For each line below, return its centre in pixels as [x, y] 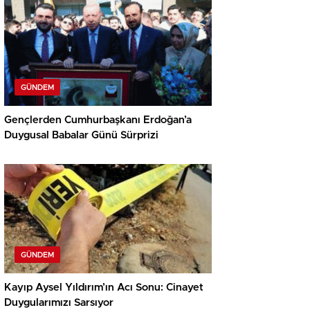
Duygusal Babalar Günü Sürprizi [81, 136]
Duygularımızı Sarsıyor [59, 303]
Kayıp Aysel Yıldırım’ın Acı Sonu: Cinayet [104, 288]
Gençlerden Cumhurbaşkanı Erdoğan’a [98, 120]
